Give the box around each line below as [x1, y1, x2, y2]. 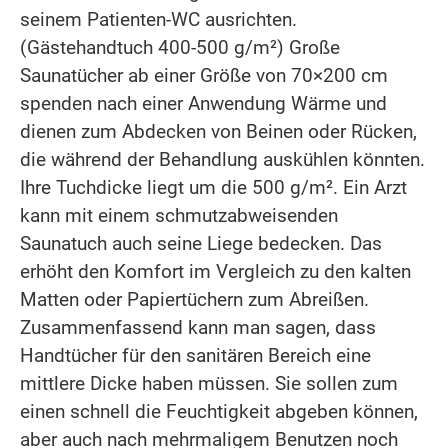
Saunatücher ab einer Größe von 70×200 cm [20, 63, 388, 87]
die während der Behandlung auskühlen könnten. [20, 147, 425, 171]
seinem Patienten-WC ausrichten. [20, 7, 297, 31]
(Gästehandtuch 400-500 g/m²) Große [20, 35, 340, 59]
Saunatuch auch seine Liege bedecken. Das [20, 231, 382, 255]
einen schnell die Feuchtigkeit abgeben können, [20, 399, 418, 423]
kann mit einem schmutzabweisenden [20, 203, 338, 227]
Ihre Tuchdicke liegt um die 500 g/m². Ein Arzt [20, 175, 407, 199]
